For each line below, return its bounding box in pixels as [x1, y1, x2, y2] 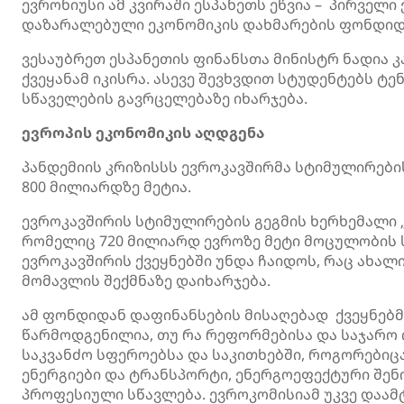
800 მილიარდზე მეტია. [22, 177, 191, 197]
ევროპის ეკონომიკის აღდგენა [22, 123, 264, 142]
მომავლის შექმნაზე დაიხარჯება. [22, 271, 271, 290]
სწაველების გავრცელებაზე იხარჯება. [22, 88, 308, 108]
